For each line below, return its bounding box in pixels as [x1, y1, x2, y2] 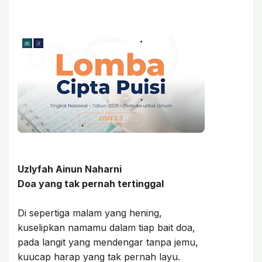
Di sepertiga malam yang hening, [18, 207, 162, 219]
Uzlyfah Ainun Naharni [18, 163, 124, 175]
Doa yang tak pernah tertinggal [18, 178, 164, 189]
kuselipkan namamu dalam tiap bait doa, [18, 222, 195, 233]
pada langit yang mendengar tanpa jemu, [18, 236, 198, 248]
